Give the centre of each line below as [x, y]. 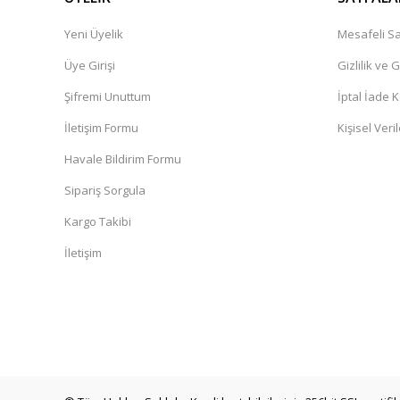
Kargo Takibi [98, 221]
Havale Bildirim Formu [123, 159]
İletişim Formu [101, 128]
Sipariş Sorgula [105, 190]
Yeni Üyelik [94, 34]
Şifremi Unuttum [108, 96]
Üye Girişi [90, 65]
